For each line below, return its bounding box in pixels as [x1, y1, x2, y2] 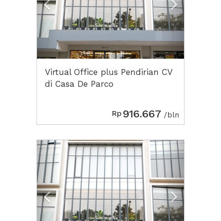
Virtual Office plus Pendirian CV [45, 67, 172, 77]
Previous [47, 141, 87, 152]
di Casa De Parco [45, 79, 113, 89]
